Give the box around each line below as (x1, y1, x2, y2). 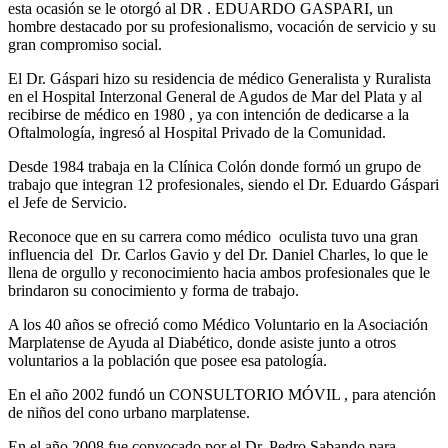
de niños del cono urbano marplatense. (8, 404, 250, 422)
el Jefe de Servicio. (8, 194, 127, 212)
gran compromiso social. (8, 36, 162, 54)
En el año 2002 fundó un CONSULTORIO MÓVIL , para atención (8, 386, 436, 404)
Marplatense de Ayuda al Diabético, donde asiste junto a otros (8, 334, 396, 352)
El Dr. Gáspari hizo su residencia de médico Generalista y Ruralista (8, 70, 431, 88)
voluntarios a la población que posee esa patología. (8, 352, 327, 370)
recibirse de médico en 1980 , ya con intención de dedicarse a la (8, 106, 409, 124)
